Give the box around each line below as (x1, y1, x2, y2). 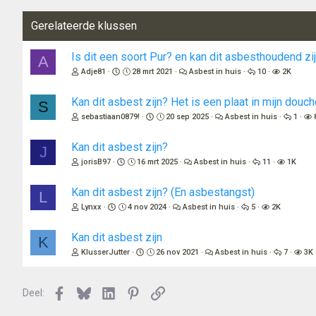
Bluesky (90, 286, 125, 298)
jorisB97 (81, 157, 111, 167)
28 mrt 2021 (132, 67, 174, 77)
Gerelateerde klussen (31, 19, 137, 33)
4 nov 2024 (128, 202, 167, 212)
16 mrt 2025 (137, 157, 178, 167)
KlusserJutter (81, 248, 130, 257)
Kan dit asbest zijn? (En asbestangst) (71, 186, 255, 200)
